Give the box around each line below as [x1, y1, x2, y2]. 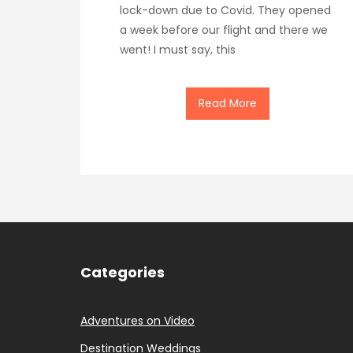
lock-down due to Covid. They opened [120, 2, 331, 19]
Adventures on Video [80, 313, 195, 329]
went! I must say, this [120, 42, 236, 58]
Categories [80, 262, 165, 283]
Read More [198, 95, 257, 112]
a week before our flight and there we [120, 22, 328, 39]
